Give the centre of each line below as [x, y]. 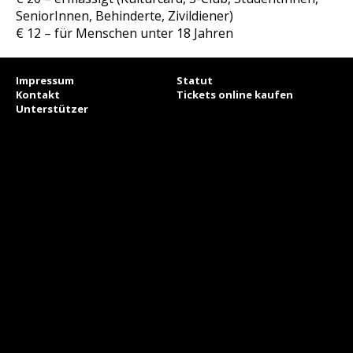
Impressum [45, 80]
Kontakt [38, 95]
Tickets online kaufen [235, 95]
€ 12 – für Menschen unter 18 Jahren [124, 33]
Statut [195, 80]
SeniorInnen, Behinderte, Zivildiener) [124, 16]
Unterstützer [52, 109]
